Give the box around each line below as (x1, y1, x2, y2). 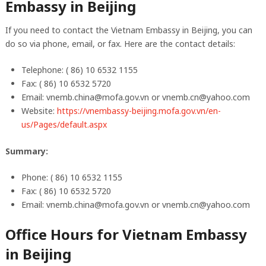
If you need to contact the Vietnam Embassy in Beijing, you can (5, 24, 252, 36)
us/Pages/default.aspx (21, 118, 107, 130)
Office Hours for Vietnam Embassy (5, 224, 247, 244)
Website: (21, 104, 57, 116)
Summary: (5, 145, 48, 157)
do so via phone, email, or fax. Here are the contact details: (5, 37, 235, 49)
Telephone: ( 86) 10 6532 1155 (21, 64, 138, 75)
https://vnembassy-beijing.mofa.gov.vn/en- (56, 104, 221, 116)
